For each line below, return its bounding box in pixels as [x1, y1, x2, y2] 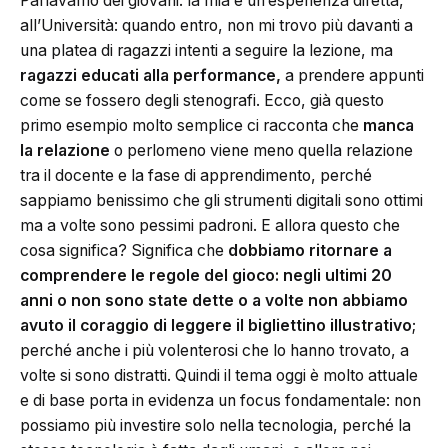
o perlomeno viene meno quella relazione [110, 140, 413, 160]
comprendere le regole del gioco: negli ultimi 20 [20, 265, 392, 285]
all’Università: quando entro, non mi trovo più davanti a [20, 15, 413, 35]
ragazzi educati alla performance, [20, 65, 281, 85]
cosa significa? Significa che [20, 240, 228, 260]
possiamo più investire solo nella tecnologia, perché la [20, 415, 411, 435]
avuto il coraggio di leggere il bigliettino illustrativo [20, 315, 412, 335]
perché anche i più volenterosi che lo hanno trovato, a [20, 340, 409, 360]
